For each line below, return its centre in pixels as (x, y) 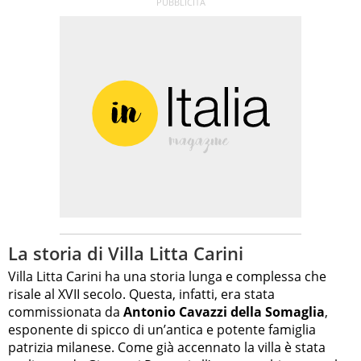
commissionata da (66, 312)
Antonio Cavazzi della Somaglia (224, 312)
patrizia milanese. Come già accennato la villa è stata (167, 348)
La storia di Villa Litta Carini (126, 253)
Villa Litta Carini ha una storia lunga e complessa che (167, 277)
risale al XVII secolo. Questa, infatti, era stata (141, 295)
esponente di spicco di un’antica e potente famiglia (162, 330)
